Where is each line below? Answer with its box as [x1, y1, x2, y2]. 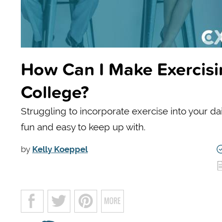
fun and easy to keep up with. [21, 121, 146, 132]
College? [21, 78, 89, 105]
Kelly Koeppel [32, 144, 88, 154]
